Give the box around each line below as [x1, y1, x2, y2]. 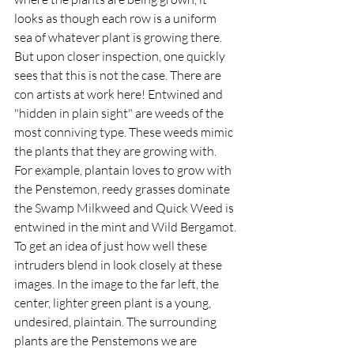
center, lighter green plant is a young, [14, 294, 213, 311]
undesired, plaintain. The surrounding [14, 313, 219, 330]
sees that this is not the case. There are [14, 66, 224, 83]
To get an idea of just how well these [14, 237, 209, 254]
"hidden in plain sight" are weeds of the [14, 104, 226, 121]
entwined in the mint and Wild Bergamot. [14, 218, 239, 235]
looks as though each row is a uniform [14, 9, 219, 26]
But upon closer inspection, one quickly [14, 47, 228, 64]
